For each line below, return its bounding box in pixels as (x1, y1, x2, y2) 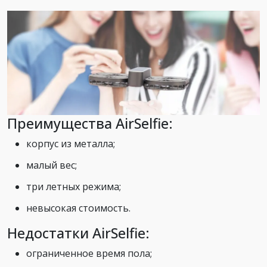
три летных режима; (26, 179, 121, 193)
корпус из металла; (26, 136, 115, 150)
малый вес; (26, 158, 77, 172)
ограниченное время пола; (26, 246, 152, 260)
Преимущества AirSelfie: (7, 113, 173, 133)
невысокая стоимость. (26, 201, 131, 215)
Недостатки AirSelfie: (7, 223, 150, 243)
